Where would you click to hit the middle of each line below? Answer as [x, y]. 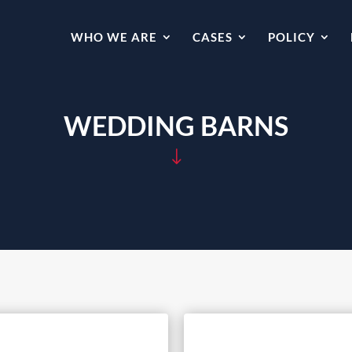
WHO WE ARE [114, 37]
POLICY [291, 37]
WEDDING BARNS [176, 126]
